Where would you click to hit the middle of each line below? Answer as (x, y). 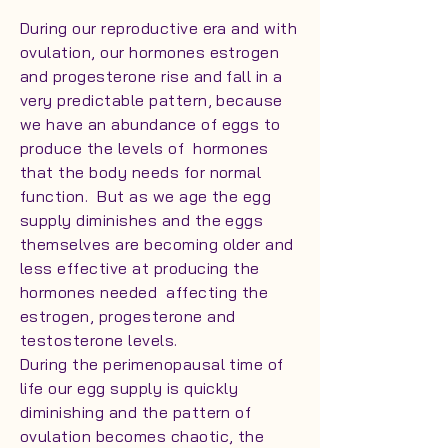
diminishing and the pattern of (136, 412)
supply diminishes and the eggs (142, 220)
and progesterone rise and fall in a (151, 76)
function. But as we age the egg (146, 196)
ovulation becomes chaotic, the (142, 436)
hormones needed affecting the (144, 292)
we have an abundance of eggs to (150, 124)
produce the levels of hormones (144, 148)
